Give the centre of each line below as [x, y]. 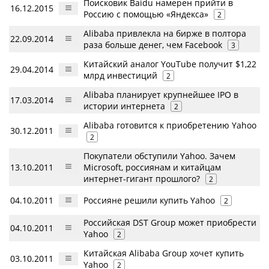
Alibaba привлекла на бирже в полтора [165, 33]
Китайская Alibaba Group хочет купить [164, 253]
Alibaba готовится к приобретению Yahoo [170, 125]
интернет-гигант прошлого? [142, 179]
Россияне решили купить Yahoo [149, 200]
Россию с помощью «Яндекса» [146, 14]
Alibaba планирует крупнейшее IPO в [161, 95]
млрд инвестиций [120, 75]
